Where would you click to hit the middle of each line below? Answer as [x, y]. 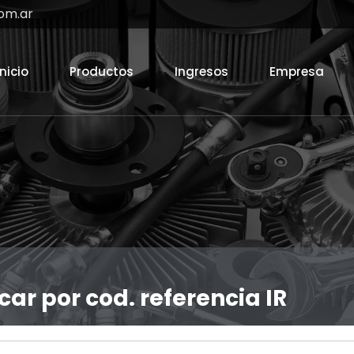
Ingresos [201, 72]
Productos [102, 72]
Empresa [297, 72]
